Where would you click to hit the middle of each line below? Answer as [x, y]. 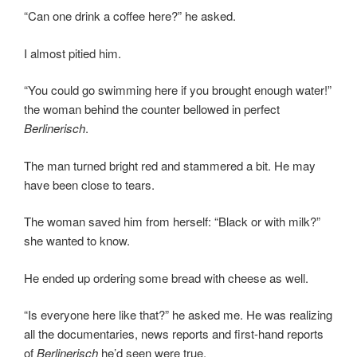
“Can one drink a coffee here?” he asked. [130, 16]
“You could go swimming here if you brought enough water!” [178, 90]
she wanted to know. [77, 241]
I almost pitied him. [73, 53]
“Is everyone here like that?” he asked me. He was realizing [178, 315]
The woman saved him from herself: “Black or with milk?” [172, 222]
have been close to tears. [89, 184]
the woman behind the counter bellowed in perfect [152, 109]
